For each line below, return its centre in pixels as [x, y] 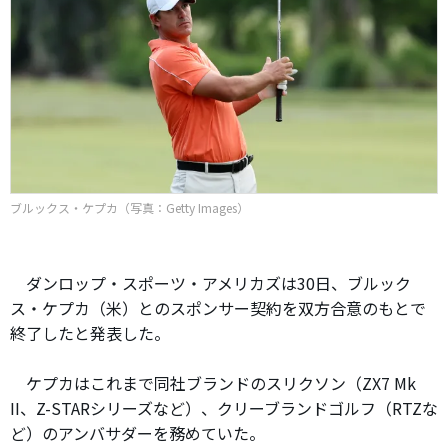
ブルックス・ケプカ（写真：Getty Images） [129, 207]
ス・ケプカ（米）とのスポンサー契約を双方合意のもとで [218, 307]
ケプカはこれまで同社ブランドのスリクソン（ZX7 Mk [213, 382]
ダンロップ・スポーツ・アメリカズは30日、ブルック [210, 282]
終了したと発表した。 [90, 332]
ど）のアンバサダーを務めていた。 [137, 432]
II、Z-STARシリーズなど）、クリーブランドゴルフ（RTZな [224, 407]
